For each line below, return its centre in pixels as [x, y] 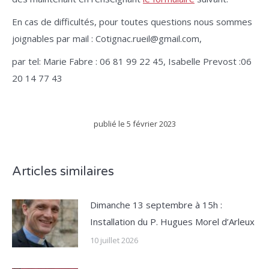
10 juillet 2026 [114, 240]
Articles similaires [63, 171]
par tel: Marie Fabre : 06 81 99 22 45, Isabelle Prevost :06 [132, 61]
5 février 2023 [151, 124]
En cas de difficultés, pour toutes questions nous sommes [132, 22]
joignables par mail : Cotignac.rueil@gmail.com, [107, 38]
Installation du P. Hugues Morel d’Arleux [172, 222]
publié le [110, 124]
